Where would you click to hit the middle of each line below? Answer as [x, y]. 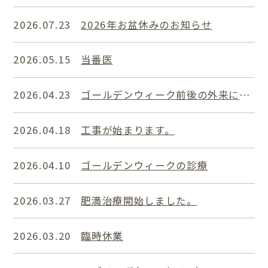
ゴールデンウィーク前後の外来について [245, 95]
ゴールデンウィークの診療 [144, 165]
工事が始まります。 [128, 130]
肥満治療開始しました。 [139, 200]
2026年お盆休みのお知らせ [147, 24]
